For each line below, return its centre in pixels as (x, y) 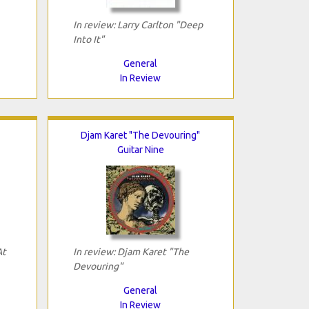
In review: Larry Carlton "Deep (138, 24)
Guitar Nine (140, 149)
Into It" (88, 39)
